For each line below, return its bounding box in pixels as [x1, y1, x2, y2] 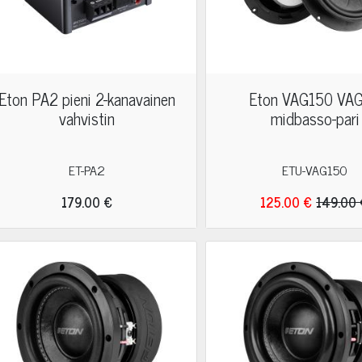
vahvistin [59, 105, 116, 132]
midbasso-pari [270, 105, 360, 132]
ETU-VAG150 [282, 159, 348, 180]
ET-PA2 [69, 159, 106, 180]
